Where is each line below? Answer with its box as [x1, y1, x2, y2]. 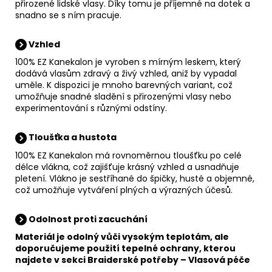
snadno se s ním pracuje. [15, 8, 121, 21]
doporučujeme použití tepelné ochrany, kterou [15, 242, 236, 255]
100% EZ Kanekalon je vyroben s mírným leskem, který [15, 56, 241, 69]
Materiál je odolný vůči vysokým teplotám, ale [15, 231, 229, 243]
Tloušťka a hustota [27, 131, 117, 144]
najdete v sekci [15, 254, 87, 267]
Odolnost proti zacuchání [27, 212, 148, 225]
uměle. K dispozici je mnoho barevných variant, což [15, 79, 233, 92]
